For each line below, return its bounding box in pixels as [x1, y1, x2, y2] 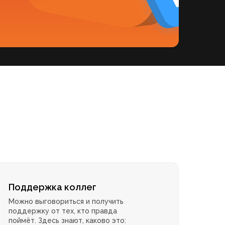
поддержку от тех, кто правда [9, 207, 118, 215]
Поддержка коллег [9, 182, 97, 193]
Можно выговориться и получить [9, 197, 124, 206]
